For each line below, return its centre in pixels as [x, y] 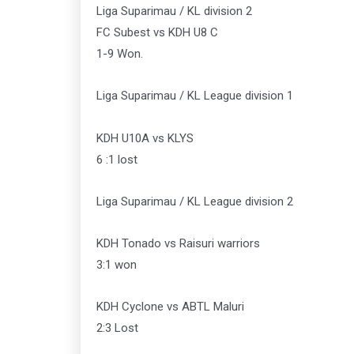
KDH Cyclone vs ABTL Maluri [170, 307]
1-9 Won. [120, 54]
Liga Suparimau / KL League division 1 [195, 96]
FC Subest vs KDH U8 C [157, 33]
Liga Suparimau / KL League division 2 [195, 201]
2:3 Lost [117, 328]
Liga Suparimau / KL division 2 [174, 11]
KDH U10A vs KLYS [145, 138]
